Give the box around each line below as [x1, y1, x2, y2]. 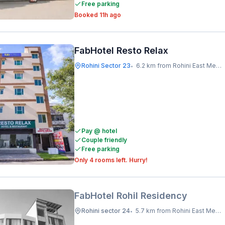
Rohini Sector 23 [81, 62, 131, 69]
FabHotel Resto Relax [74, 45, 168, 56]
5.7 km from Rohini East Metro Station [136, 207, 215, 214]
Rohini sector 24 [81, 207, 130, 214]
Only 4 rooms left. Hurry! [74, 156, 148, 164]
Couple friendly [81, 136, 127, 144]
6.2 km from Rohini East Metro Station [136, 62, 216, 69]
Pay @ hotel [81, 127, 117, 135]
